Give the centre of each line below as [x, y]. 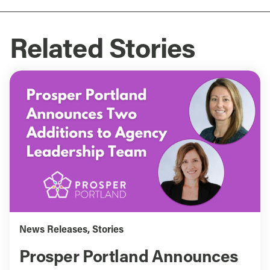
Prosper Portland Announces [128, 258]
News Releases [53, 230]
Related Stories [102, 51]
